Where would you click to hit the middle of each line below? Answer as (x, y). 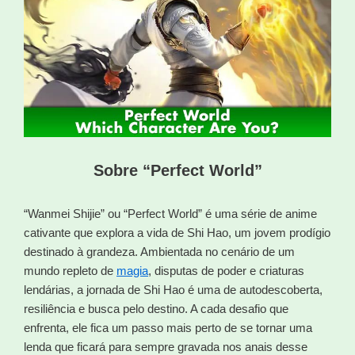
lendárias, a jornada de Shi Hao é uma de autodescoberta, (173, 289)
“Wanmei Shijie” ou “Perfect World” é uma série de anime (170, 213)
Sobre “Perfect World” (177, 170)
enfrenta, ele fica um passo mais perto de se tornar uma (168, 327)
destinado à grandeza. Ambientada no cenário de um (159, 251)
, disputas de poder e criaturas (226, 270)
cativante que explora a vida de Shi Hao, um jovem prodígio (177, 232)
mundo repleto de (70, 270)
